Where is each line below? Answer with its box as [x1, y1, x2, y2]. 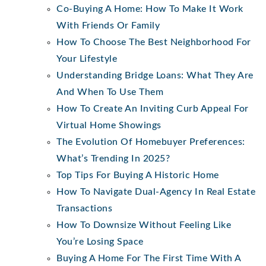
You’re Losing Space [56, 236, 144, 246]
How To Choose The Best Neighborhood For [56, 37, 251, 47]
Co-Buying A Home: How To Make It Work [56, 4, 243, 14]
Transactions [56, 203, 112, 213]
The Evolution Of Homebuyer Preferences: [56, 137, 245, 147]
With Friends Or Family [56, 20, 160, 30]
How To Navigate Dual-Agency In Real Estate [56, 186, 255, 197]
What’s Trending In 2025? [56, 153, 170, 163]
